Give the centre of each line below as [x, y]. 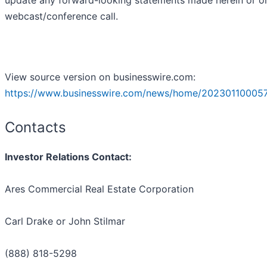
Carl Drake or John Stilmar [65, 221]
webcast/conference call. [61, 16]
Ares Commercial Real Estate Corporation [99, 189]
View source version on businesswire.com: [100, 77]
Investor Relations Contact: [68, 157]
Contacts [35, 128]
